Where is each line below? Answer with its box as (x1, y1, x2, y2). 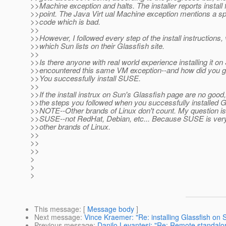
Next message (34, 212, 80, 222)
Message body (87, 204, 134, 214)
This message (34, 204, 79, 214)
